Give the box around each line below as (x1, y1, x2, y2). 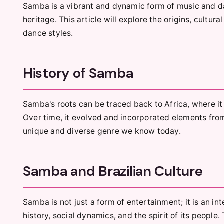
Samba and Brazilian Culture (23, 162, 203, 180)
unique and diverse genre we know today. (23, 126, 181, 136)
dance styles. (23, 28, 73, 38)
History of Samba (23, 64, 133, 82)
